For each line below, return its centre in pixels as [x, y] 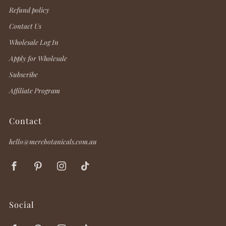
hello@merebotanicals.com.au [53, 141]
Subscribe [23, 74]
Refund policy [29, 9]
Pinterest [66, 164]
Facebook [42, 164]
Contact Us [25, 25]
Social [22, 204]
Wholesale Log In [34, 42]
